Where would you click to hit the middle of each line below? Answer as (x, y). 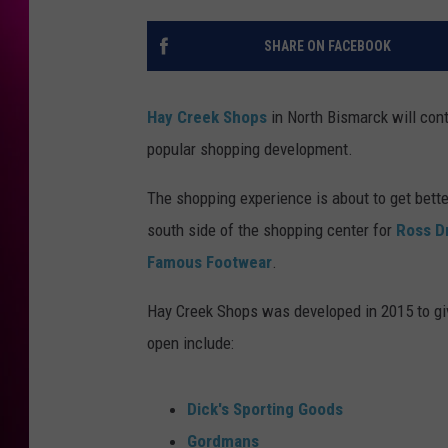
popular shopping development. (252, 149)
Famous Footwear (209, 262)
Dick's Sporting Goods (265, 409)
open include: (190, 343)
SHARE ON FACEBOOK (327, 46)
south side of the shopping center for (271, 230)
